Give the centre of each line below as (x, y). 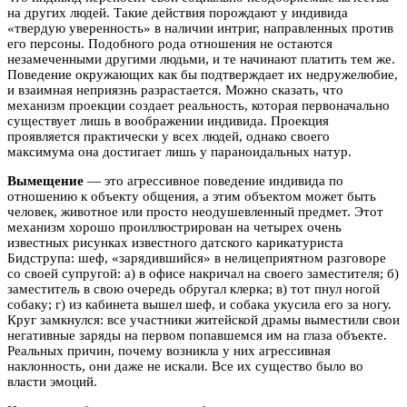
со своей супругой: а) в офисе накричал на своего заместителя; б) (203, 274)
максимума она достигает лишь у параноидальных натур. (179, 152)
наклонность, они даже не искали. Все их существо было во (185, 367)
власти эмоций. (52, 382)
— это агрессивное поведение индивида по (213, 181)
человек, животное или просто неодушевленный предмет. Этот (195, 212)
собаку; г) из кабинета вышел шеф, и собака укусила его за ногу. (199, 305)
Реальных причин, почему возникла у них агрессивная (169, 351)
